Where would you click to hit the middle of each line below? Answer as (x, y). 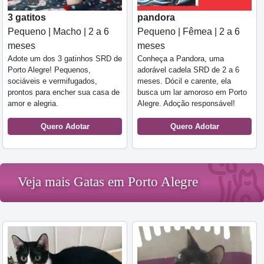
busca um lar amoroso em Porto (192, 93)
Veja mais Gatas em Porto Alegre (108, 182)
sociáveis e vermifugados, (52, 81)
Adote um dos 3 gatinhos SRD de (65, 59)
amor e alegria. (33, 104)
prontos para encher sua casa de (64, 93)
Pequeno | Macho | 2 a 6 (58, 32)
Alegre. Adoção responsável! (186, 104)
